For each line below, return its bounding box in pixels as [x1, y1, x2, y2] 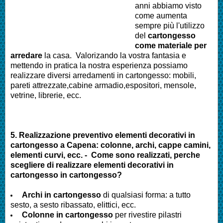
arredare [10, 51, 42, 60]
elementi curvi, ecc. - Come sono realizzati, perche [10, 150, 200, 159]
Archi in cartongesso [22, 190, 101, 199]
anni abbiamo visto [135, 1, 202, 10]
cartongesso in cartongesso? [10, 170, 122, 179]
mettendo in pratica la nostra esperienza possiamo [10, 61, 188, 70]
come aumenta [135, 11, 187, 20]
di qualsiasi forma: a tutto [101, 190, 191, 199]
